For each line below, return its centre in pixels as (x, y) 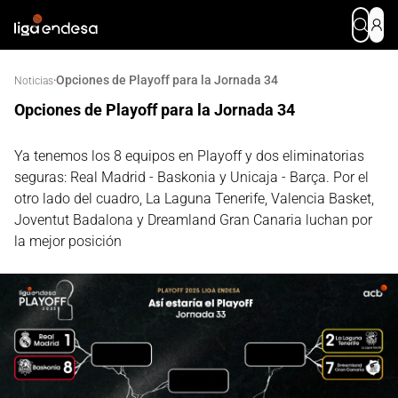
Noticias (34, 81)
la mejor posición (68, 241)
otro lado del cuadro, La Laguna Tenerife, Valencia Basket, (194, 199)
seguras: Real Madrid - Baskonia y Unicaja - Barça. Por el (191, 177)
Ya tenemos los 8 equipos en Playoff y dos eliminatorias (189, 156)
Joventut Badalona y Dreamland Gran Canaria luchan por (193, 220)
